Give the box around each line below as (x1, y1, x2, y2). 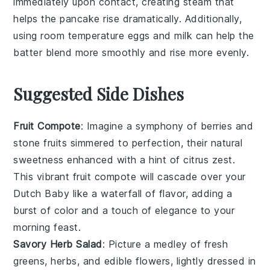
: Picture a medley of (102, 237, 204, 250)
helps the (13, 12, 60, 25)
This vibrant (13, 170, 73, 183)
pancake (60, 12, 100, 25)
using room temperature (13, 29, 128, 42)
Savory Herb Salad (13, 237, 102, 250)
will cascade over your (136, 170, 246, 183)
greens (13, 254, 45, 267)
